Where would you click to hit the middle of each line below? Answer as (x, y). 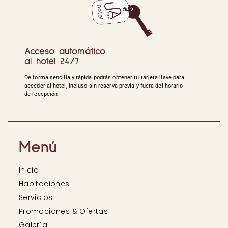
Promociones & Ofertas (63, 211)
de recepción (41, 94)
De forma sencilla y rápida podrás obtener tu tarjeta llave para (105, 78)
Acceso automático (65, 52)
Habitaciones (44, 184)
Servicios (36, 198)
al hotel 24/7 (52, 62)
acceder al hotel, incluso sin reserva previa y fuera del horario (104, 86)
